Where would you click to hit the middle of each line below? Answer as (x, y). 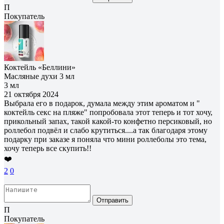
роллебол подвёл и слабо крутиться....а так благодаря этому (106, 130)
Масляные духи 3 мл (39, 76)
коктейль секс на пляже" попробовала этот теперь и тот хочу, (108, 112)
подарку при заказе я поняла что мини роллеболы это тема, (105, 139)
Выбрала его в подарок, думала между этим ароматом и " (102, 103)
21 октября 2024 (31, 94)
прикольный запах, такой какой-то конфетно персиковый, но (108, 121)
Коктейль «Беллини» (40, 67)
